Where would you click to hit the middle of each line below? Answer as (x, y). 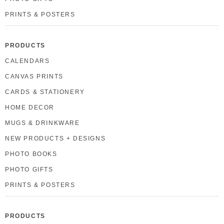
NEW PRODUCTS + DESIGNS (55, 139)
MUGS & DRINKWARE (42, 123)
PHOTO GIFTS (29, 170)
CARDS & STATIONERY (45, 92)
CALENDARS (27, 61)
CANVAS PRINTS (34, 77)
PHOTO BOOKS (31, 154)
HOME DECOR (30, 108)
